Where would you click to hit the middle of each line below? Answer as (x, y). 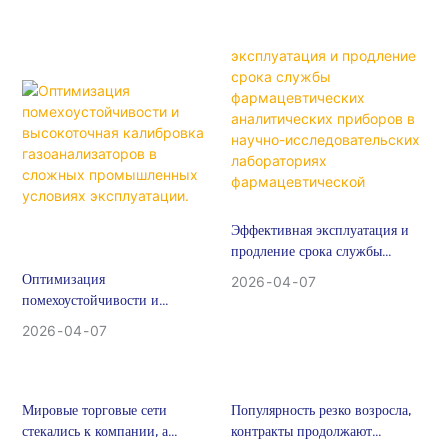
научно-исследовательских (310, 314)
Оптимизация (63, 279)
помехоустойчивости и (90, 300)
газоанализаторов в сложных (109, 342)
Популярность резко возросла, (320, 409)
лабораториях (271, 335)
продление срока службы (306, 251)
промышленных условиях (99, 363)
